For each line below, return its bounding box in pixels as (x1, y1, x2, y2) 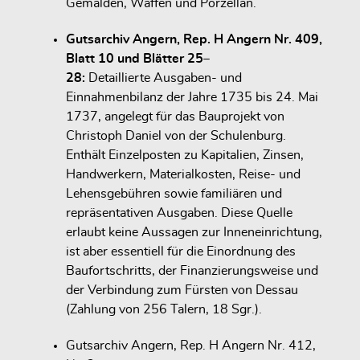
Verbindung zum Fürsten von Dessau (88, 284, 298, 297)
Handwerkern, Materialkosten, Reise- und (66, 168, 301, 182)
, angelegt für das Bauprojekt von (98, 110, 284, 124)
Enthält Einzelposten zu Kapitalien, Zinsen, (66, 149, 304, 162)
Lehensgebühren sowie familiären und (66, 187, 282, 201)
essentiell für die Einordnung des (111, 245, 296, 259)
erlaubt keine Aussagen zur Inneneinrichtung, (66, 226, 322, 239)
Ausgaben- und (153, 72, 242, 85)
